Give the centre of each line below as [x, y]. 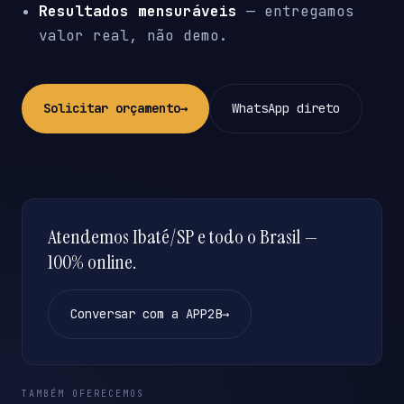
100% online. [92, 262]
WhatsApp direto [286, 109]
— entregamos [296, 12]
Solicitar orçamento [112, 109]
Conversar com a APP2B [146, 314]
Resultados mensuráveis [138, 12]
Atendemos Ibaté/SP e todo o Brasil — [183, 237]
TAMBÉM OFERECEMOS [83, 394]
